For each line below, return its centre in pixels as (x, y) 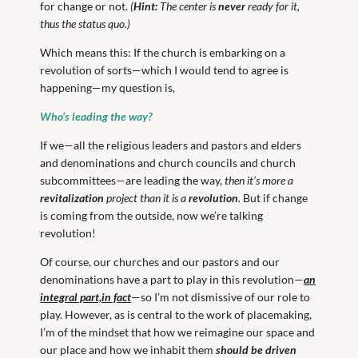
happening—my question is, (108, 87)
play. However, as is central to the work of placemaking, (176, 315)
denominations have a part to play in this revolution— (172, 280)
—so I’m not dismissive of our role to (221, 297)
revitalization (72, 198)
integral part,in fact (86, 297)
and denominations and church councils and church (168, 163)
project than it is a (147, 198)
